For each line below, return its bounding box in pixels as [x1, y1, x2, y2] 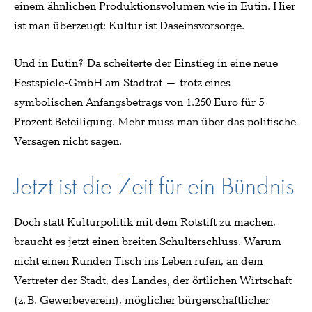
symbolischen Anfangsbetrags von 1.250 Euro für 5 [14, 95, 264, 110]
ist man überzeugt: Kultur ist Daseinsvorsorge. [14, 18, 244, 33]
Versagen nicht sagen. [14, 134, 122, 149]
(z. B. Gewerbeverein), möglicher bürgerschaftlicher [14, 292, 270, 308]
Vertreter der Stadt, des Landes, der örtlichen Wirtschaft [14, 273, 292, 288]
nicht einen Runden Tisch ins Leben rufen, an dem [14, 253, 263, 269]
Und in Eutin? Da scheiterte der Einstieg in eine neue [14, 56, 278, 71]
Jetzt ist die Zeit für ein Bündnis [14, 169, 294, 202]
